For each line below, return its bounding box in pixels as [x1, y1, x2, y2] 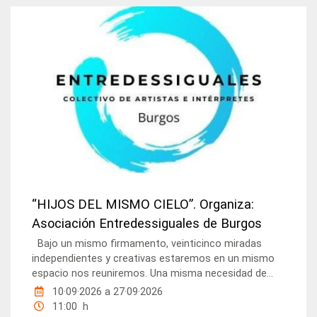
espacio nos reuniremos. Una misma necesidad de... [32, 267, 274, 279]
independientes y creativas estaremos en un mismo [32, 252, 275, 265]
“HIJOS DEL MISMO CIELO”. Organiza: [32, 196, 255, 212]
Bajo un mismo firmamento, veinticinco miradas [32, 237, 263, 250]
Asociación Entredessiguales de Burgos [32, 215, 263, 231]
